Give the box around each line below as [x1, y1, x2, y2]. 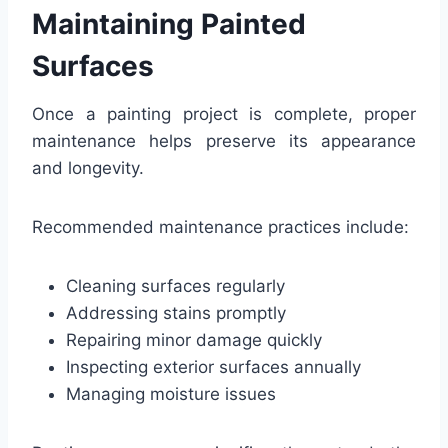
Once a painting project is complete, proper [32, 103, 416, 124]
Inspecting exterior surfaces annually [66, 356, 361, 377]
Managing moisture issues [66, 383, 276, 404]
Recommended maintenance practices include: [32, 216, 409, 237]
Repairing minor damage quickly [66, 329, 322, 350]
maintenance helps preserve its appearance [32, 130, 416, 151]
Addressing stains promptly [66, 302, 286, 323]
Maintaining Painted [32, 6, 306, 41]
